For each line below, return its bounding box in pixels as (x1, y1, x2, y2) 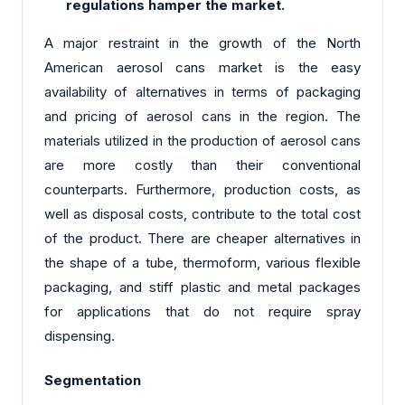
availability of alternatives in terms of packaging (44, 82, 361, 100)
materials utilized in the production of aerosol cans (44, 131, 361, 149)
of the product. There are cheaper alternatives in (44, 229, 361, 247)
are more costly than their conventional (44, 155, 361, 174)
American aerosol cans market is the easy (44, 58, 361, 76)
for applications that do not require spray (44, 302, 361, 320)
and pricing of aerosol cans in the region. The (44, 107, 361, 125)
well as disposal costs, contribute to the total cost (44, 204, 361, 222)
